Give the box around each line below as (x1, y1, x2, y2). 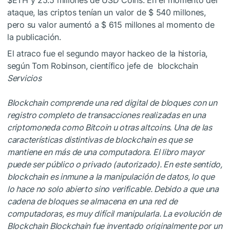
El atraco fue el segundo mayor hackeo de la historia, (7, 48, 208, 59)
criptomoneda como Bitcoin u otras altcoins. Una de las (7, 122, 212, 132)
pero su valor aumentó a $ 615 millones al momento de (7, 19, 215, 30)
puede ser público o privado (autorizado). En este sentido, (7, 159, 222, 169)
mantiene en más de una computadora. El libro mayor (7, 146, 205, 157)
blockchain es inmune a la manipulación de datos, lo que (7, 171, 215, 182)
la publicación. (7, 31, 61, 42)
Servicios (7, 72, 42, 83)
